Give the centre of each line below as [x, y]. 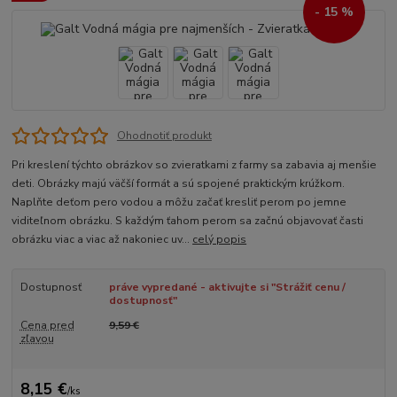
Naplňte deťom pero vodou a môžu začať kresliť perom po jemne [179, 202]
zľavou [37, 339]
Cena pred [47, 326]
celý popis [220, 240]
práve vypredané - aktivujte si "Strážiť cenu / [227, 288]
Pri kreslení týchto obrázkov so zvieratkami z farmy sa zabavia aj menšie [195, 165]
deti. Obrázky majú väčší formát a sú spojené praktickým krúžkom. [179, 184]
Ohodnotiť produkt [164, 135]
